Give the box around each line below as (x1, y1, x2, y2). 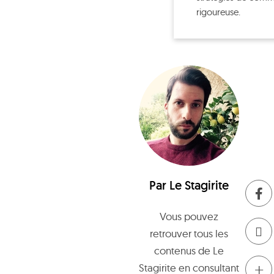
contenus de (154, 244, 213, 257)
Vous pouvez (160, 210, 218, 223)
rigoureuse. (196, 6, 240, 18)
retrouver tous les (150, 227, 228, 240)
